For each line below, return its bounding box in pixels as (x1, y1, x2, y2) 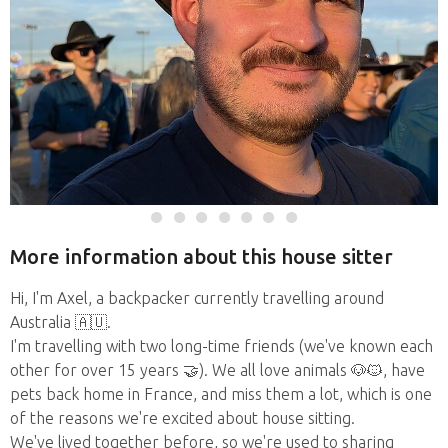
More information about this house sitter (10, 245, 393, 269)
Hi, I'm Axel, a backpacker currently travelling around (10, 289, 384, 307)
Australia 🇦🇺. (10, 313, 111, 331)
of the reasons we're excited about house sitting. (10, 409, 355, 427)
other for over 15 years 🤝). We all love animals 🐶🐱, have (10, 361, 425, 379)
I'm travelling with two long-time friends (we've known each (10, 337, 433, 355)
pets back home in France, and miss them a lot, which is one (10, 385, 432, 403)
